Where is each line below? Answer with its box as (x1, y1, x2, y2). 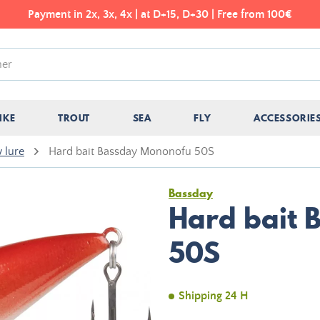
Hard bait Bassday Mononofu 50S (49, 145, 214, 158)
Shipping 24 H (179, 289, 249, 302)
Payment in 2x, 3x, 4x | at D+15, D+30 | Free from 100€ (28, 8, 292, 21)
